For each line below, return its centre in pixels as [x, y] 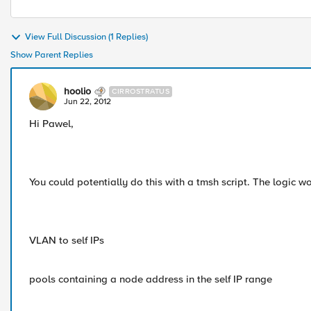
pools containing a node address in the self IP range [151, 279]
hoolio [77, 91]
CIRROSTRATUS [141, 91]
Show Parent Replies [52, 55]
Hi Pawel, [51, 124]
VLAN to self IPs [67, 240]
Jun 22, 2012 [87, 102]
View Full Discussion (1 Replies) [86, 37]
